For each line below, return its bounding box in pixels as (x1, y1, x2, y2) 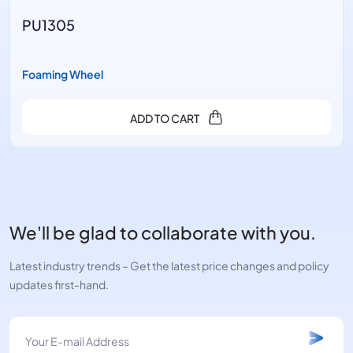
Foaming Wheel (22, 65, 103, 82)
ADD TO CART (130, 110, 199, 125)
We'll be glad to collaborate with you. (9, 218, 316, 243)
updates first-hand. (9, 276, 109, 292)
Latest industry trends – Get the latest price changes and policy (9, 257, 329, 273)
